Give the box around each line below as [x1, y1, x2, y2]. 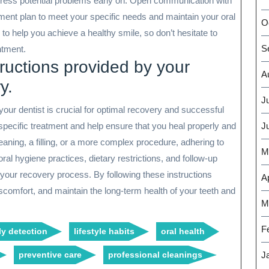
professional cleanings [108, 249, 202, 259]
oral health [161, 226, 205, 236]
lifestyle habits [74, 226, 134, 236]
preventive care [19, 249, 82, 259]
